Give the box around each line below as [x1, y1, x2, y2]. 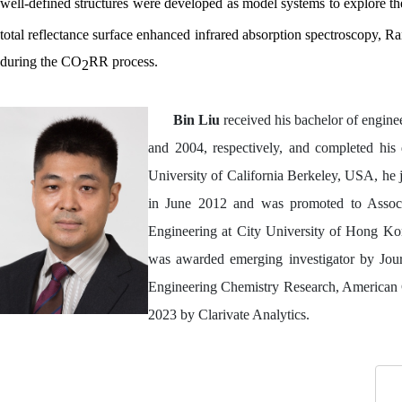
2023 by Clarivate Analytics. [148, 306, 310, 322]
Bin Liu [173, 111, 220, 127]
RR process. [89, 53, 165, 69]
